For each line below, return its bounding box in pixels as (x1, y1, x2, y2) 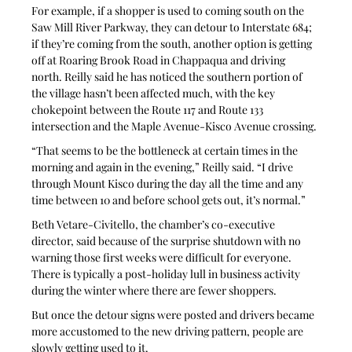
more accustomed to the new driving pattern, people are (31, 323, 306, 339)
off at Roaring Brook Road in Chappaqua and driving (31, 52, 288, 68)
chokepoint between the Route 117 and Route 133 (31, 101, 266, 117)
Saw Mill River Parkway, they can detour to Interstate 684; (31, 19, 315, 35)
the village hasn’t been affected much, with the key (31, 85, 278, 101)
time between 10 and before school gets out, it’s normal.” (31, 192, 306, 207)
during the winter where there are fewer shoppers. (31, 282, 277, 298)
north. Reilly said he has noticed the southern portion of (31, 68, 306, 84)
